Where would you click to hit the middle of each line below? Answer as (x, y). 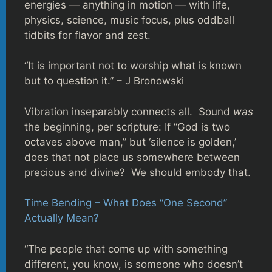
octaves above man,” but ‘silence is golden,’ (130, 142)
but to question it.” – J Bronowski (104, 81)
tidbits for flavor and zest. (87, 35)
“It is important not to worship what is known (133, 66)
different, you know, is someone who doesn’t (134, 264)
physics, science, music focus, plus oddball (129, 20)
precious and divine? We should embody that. (138, 172)
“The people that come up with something (126, 249)
